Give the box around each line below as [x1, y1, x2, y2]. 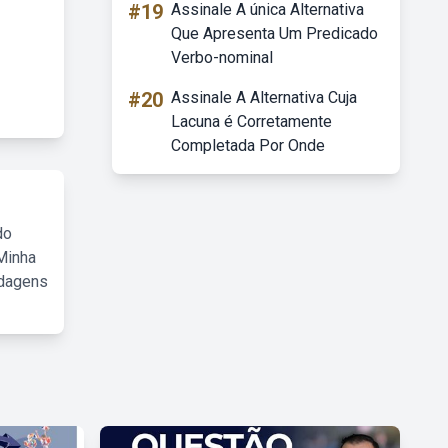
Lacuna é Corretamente [171, 112, 332, 131]
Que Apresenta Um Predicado [171, 24, 378, 43]
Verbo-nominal [171, 48, 273, 67]
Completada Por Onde [171, 136, 325, 155]
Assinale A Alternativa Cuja [171, 88, 357, 107]
